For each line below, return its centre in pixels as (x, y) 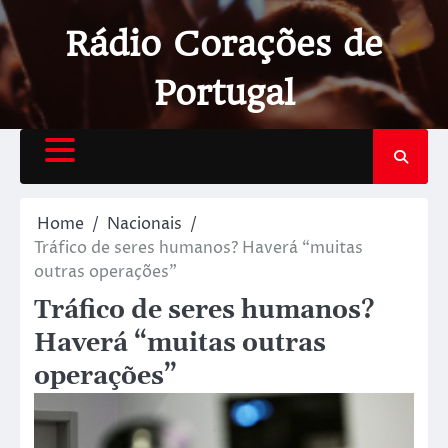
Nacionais (144, 224)
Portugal (224, 93)
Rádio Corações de (224, 44)
